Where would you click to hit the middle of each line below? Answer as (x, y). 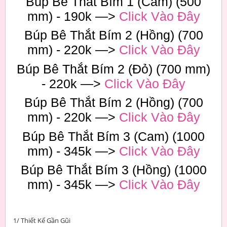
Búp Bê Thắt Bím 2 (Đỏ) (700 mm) (113, 69)
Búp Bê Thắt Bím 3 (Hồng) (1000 (113, 170)
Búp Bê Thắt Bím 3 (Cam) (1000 (113, 136)
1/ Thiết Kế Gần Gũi (42, 220)
